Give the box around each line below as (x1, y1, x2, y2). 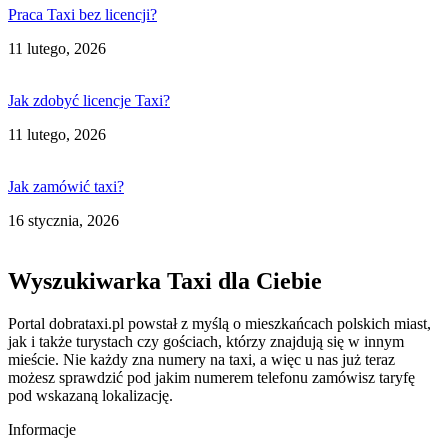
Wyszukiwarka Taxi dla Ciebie (8, 267, 322, 294)
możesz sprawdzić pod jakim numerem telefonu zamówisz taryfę (8, 368, 415, 386)
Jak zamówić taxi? (8, 177, 124, 195)
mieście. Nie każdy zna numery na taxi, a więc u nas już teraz (8, 350, 395, 368)
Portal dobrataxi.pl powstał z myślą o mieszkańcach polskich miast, (8, 314, 431, 332)
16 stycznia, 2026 (8, 211, 119, 229)
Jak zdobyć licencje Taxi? (8, 91, 170, 109)
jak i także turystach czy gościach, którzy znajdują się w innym (8, 332, 404, 350)
